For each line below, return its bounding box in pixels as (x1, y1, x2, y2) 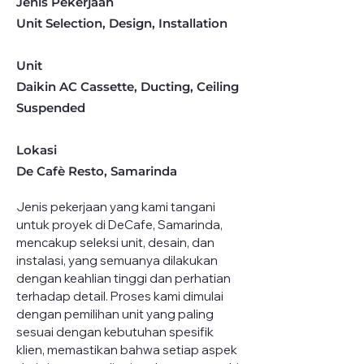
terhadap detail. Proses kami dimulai (16, 288, 226, 304)
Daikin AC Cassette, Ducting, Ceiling (16, 79, 239, 94)
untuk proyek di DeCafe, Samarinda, (16, 217, 225, 232)
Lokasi (16, 142, 57, 158)
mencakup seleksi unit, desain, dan (16, 235, 217, 250)
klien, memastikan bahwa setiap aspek (16, 342, 240, 357)
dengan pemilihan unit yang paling (16, 306, 216, 322)
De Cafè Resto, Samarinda (16, 163, 177, 179)
